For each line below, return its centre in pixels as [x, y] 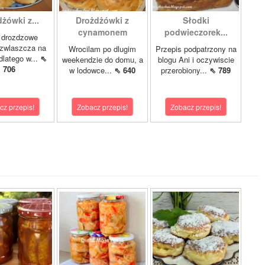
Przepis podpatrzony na [196, 49]
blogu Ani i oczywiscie [196, 59]
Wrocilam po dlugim [102, 49]
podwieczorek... [196, 32]
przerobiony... [185, 70]
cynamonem [102, 32]
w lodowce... [92, 70]
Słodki [196, 20]
